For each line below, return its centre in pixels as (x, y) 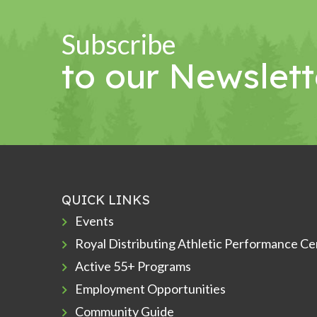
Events (95, 220)
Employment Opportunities (151, 288)
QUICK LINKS (106, 200)
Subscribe (119, 44)
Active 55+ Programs (133, 266)
